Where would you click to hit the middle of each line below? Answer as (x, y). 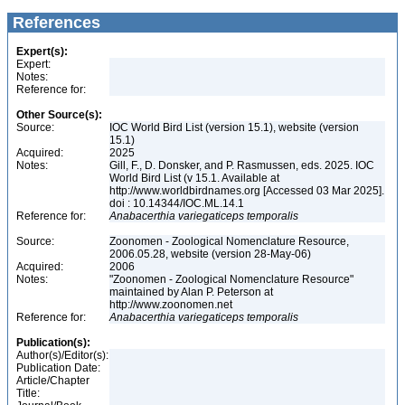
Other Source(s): (59, 115)
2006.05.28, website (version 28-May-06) (210, 254)
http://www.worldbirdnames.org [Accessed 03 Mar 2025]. (247, 191)
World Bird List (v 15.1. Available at (194, 178)
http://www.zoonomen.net (172, 305)
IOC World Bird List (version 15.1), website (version (234, 127)
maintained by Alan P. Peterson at (191, 292)
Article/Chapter (53, 381)
